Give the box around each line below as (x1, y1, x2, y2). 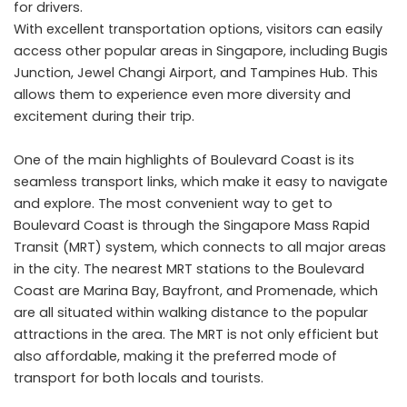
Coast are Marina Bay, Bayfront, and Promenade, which (14, 281, 378, 300)
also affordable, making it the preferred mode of (14, 346, 337, 365)
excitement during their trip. (14, 106, 194, 125)
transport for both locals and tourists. (14, 368, 263, 387)
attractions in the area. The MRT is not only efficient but (14, 324, 379, 343)
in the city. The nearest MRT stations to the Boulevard (14, 259, 364, 278)
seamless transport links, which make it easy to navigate (14, 172, 388, 191)
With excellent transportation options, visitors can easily (14, 19, 382, 38)
